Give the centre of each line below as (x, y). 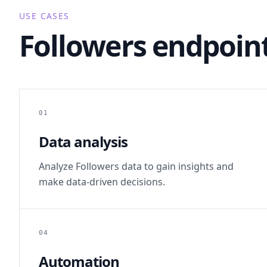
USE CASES (44, 16)
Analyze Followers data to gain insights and (136, 166)
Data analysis (83, 142)
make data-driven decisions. (102, 182)
